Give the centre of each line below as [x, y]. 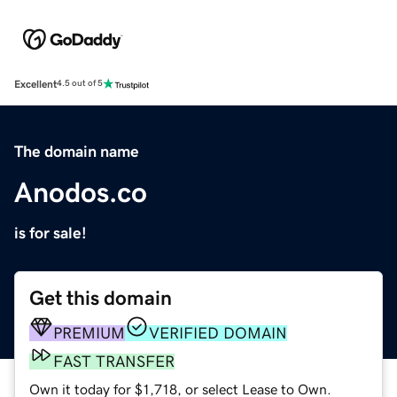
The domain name [77, 151]
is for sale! [51, 233]
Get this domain [101, 298]
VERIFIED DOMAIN [218, 333]
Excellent [35, 84]
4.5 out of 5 [80, 84]
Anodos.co [81, 192]
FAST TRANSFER [114, 361]
